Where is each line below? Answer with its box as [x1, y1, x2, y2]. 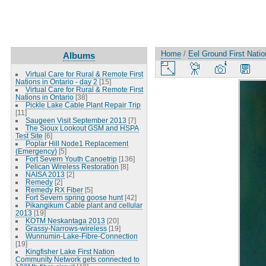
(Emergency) [15, 147, 57, 155]
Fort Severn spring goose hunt [25, 193, 123, 201]
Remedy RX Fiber [25, 185, 83, 194]
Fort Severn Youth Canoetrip [25, 154, 117, 163]
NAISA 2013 [25, 170, 65, 178]
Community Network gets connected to [15, 255, 140, 263]
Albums [62, 50, 95, 61]
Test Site [15, 131, 43, 140]
